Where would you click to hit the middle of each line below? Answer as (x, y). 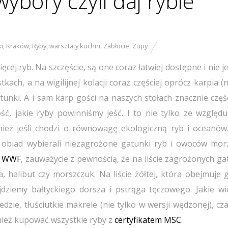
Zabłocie (116, 46)
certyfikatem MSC (148, 220)
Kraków (18, 46)
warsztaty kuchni (75, 46)
